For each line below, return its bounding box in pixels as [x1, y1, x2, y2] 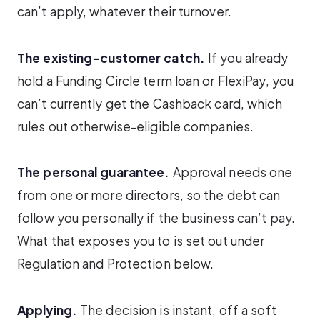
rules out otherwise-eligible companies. [17, 118, 254, 134]
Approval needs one [169, 164, 293, 181]
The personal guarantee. [17, 164, 170, 181]
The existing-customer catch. [17, 49, 205, 66]
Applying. [17, 301, 77, 318]
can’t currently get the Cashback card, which [17, 95, 282, 111]
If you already [204, 49, 289, 66]
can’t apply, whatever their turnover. [17, 4, 231, 20]
